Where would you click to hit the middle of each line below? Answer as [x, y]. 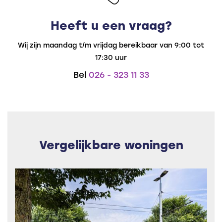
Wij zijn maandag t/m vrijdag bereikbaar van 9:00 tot [111, 45]
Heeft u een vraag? [111, 25]
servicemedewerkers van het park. [77, 14]
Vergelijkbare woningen [111, 145]
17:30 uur [111, 57]
